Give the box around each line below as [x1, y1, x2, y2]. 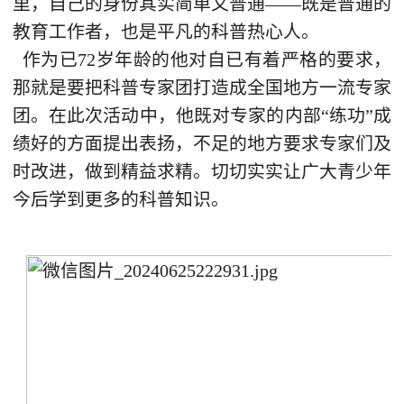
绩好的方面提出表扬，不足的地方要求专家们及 [12, 133, 392, 153]
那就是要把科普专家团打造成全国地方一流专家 [12, 77, 392, 97]
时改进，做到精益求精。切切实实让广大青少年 [12, 161, 392, 181]
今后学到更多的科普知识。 [12, 188, 229, 209]
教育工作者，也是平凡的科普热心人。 [12, 21, 319, 41]
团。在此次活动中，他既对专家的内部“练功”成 [12, 105, 392, 125]
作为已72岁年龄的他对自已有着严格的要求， [12, 49, 392, 69]
